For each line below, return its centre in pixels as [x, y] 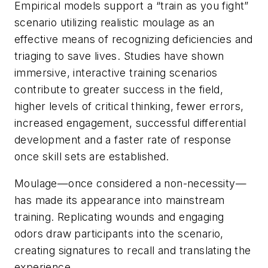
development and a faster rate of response [123, 139]
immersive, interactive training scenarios [116, 72]
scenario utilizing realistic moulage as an [115, 22]
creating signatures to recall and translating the [133, 251]
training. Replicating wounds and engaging [119, 217]
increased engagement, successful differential [130, 123]
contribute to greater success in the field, [119, 89]
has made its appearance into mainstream [120, 200]
